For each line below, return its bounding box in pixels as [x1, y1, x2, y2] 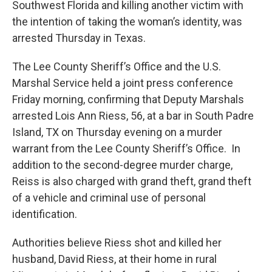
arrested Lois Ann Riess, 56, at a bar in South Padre [12, 109, 254, 123]
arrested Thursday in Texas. [12, 32, 146, 45]
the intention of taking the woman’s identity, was [12, 15, 242, 29]
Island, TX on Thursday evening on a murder [12, 126, 222, 139]
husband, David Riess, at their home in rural [12, 253, 217, 266]
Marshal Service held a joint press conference [12, 76, 233, 90]
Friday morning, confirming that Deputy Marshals [12, 93, 244, 106]
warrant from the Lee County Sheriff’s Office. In [12, 142, 240, 155]
